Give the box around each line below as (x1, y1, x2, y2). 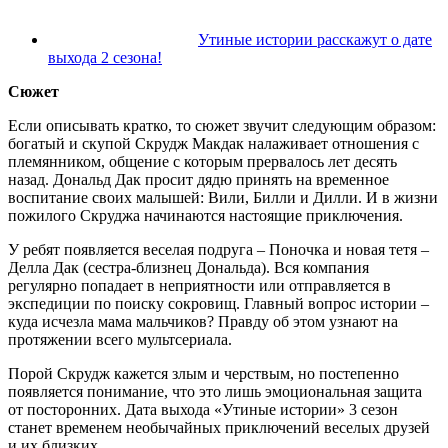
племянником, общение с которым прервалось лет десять (8, 153, 397, 171)
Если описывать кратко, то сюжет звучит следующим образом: (8, 117, 436, 135)
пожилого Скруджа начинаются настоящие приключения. (8, 207, 403, 225)
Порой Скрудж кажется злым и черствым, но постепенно (8, 365, 399, 383)
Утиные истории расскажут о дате (198, 31, 432, 49)
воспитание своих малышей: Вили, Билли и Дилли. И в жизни (8, 189, 438, 207)
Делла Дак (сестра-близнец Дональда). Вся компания (8, 259, 369, 277)
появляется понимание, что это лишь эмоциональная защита (8, 383, 422, 401)
